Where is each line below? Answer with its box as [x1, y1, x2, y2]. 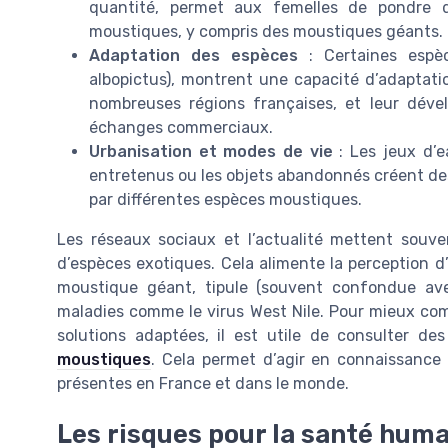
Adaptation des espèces [89, 46, 299, 66]
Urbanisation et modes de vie [89, 142, 333, 162]
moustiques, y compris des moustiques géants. [89, 22, 443, 42]
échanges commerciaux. [89, 118, 273, 138]
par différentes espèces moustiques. [89, 190, 362, 210]
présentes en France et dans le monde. [57, 374, 349, 394]
